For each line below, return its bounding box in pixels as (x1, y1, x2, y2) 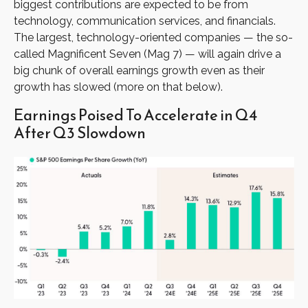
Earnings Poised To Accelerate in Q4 (14, 103, 257, 126)
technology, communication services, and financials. (14, 14, 276, 27)
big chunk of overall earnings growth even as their (14, 64, 265, 77)
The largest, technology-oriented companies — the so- (14, 31, 293, 44)
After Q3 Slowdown (14, 121, 146, 144)
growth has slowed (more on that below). (14, 80, 223, 93)
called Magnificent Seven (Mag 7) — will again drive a (14, 47, 281, 60)
